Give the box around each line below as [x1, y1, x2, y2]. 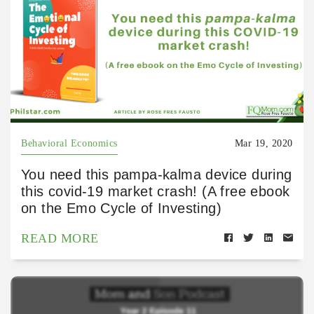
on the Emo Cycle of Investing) [21, 200, 221, 216]
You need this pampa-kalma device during [21, 166, 292, 182]
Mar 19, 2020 [234, 137, 293, 149]
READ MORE [21, 231, 99, 245]
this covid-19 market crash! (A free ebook [21, 183, 290, 199]
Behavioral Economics [21, 137, 118, 149]
